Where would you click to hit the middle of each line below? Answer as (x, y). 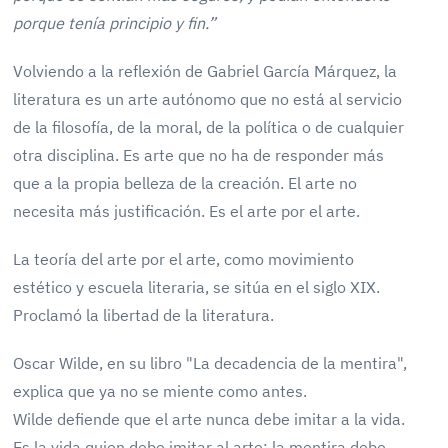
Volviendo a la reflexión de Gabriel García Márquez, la (205, 71)
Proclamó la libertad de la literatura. (144, 315)
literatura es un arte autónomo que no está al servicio (208, 99)
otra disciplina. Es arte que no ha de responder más (199, 155)
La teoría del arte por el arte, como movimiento (184, 259)
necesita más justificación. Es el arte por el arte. (187, 211)
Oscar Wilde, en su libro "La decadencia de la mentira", (210, 363)
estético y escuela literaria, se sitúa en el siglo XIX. (197, 287)
